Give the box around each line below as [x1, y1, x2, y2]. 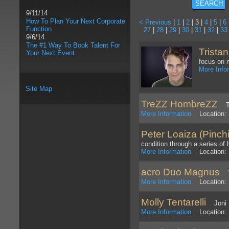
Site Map [26, 84, 52, 93]
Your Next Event [26, 49, 75, 57]
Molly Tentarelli [141, 197, 206, 208]
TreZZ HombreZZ [141, 99, 218, 110]
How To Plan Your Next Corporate [26, 17, 125, 26]
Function [26, 25, 52, 33]
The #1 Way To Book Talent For [26, 41, 120, 50]
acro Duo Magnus [141, 167, 222, 178]
